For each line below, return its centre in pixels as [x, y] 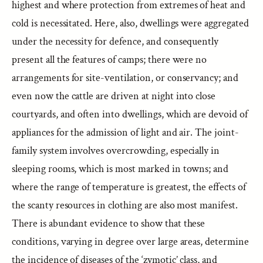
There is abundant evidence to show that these [109, 223]
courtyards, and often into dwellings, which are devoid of [130, 114]
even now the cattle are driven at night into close [114, 96]
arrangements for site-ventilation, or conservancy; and [125, 78]
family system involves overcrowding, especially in [116, 151]
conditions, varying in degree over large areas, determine [130, 242]
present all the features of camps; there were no [109, 60]
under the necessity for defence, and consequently [115, 41]
